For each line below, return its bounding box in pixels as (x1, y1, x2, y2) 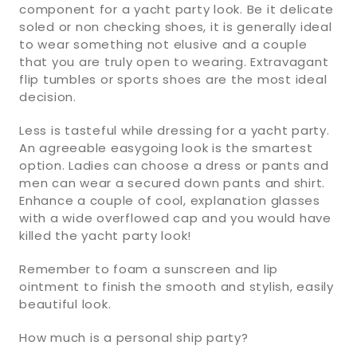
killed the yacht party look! (19, 226, 191, 244)
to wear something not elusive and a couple (19, 35, 308, 53)
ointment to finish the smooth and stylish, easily (19, 277, 334, 295)
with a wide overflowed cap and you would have (19, 209, 331, 226)
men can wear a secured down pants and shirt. (19, 174, 325, 191)
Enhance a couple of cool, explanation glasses (19, 191, 320, 209)
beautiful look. (19, 295, 112, 312)
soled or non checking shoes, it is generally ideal (19, 18, 332, 35)
